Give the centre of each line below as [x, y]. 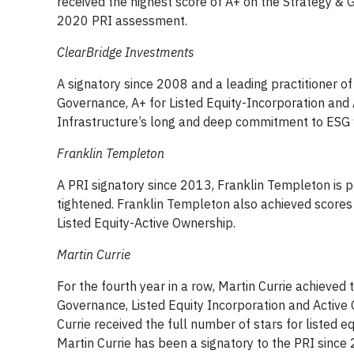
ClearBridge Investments [126, 53]
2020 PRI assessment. [122, 21]
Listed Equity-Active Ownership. [146, 223]
